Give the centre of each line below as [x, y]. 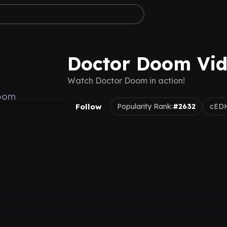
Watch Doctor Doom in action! [126, 81]
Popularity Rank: [145, 106]
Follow [89, 106]
